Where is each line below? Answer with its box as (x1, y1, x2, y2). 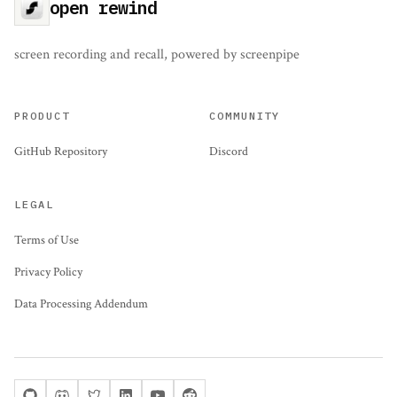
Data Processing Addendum (14, 296, 148, 313)
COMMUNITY (209, 109, 281, 123)
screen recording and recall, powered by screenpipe (14, 45, 300, 65)
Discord (209, 144, 248, 160)
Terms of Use (14, 232, 79, 249)
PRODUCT (14, 109, 70, 123)
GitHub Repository (14, 144, 107, 160)
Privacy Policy (14, 264, 82, 281)
